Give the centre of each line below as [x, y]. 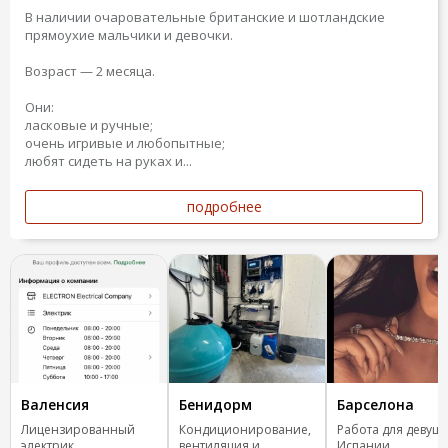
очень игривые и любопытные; [125, 143]
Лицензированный [78, 429]
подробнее [224, 206]
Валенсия [55, 404]
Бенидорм [215, 404]
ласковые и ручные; [89, 125]
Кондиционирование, [245, 429]
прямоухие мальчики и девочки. [129, 35]
